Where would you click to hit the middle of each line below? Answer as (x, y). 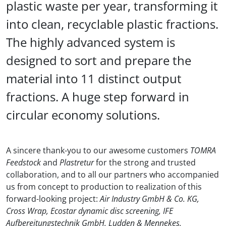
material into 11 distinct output (94, 78)
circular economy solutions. (83, 115)
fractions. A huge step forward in (98, 97)
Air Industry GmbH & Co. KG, (150, 199)
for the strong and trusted (145, 162)
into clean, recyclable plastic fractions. (112, 24)
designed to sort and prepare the (99, 60)
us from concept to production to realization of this (104, 187)
